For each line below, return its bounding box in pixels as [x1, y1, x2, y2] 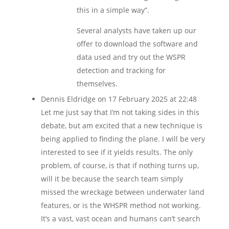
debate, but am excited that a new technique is [40, 121, 202, 130]
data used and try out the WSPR [76, 52, 186, 62]
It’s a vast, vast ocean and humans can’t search [40, 214, 200, 223]
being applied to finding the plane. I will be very [40, 134, 205, 144]
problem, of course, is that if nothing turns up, [40, 161, 199, 170]
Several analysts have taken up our [76, 26, 196, 35]
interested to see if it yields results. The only [40, 147, 193, 157]
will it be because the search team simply [40, 174, 183, 184]
